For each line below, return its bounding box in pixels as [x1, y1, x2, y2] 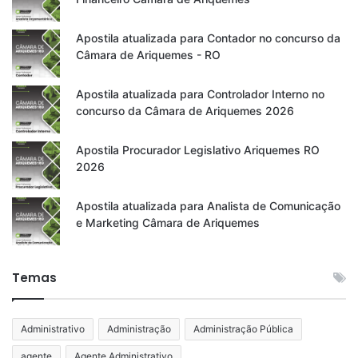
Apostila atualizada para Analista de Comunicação [76, 199, 340, 213]
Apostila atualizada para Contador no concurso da [76, 31, 340, 46]
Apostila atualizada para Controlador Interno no [76, 87, 324, 101]
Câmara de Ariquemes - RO [76, 48, 221, 62]
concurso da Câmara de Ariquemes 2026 [76, 104, 294, 118]
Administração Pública [193, 323, 293, 336]
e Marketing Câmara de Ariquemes [76, 216, 260, 230]
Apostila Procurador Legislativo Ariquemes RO [76, 143, 320, 157]
